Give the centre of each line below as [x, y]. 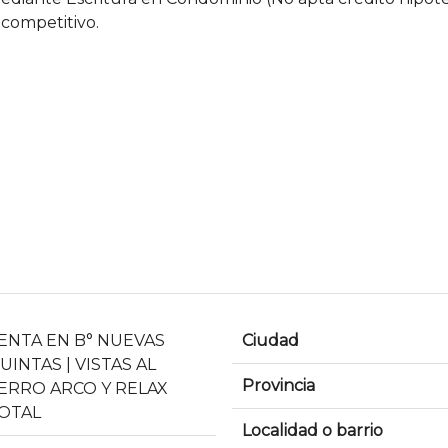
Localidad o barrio [312, 431]
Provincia [278, 386]
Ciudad [270, 341]
